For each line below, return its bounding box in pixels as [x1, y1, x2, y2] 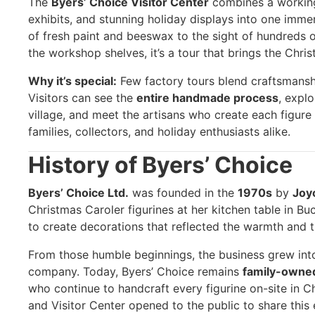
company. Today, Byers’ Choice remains [28, 264, 243, 278]
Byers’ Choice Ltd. [28, 185, 129, 200]
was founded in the [129, 185, 238, 200]
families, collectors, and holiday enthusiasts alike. [28, 124, 290, 139]
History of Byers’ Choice [28, 150, 292, 179]
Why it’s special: [28, 73, 117, 88]
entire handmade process [136, 90, 278, 105]
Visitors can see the [28, 90, 136, 105]
